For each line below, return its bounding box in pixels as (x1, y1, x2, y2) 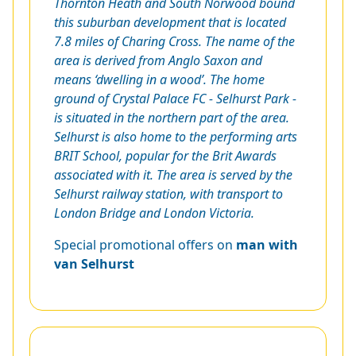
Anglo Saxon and (168, 51, 262, 69)
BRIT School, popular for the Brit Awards (54, 146, 277, 164)
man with (233, 235, 298, 253)
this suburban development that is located (54, 13, 286, 31)
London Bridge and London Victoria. (54, 203, 254, 222)
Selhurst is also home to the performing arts (54, 127, 297, 145)
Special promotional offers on (54, 235, 233, 253)
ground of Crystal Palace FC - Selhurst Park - (54, 89, 296, 107)
